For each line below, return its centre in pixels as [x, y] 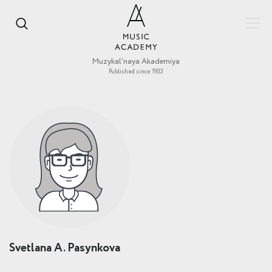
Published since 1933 [136, 71]
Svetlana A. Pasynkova [65, 248]
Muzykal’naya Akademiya [136, 61]
